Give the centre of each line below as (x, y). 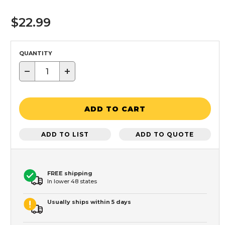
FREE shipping (70, 174)
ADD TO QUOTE (165, 134)
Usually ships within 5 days (89, 202)
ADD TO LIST (65, 134)
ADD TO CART (115, 109)
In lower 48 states (72, 182)
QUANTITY (36, 53)
